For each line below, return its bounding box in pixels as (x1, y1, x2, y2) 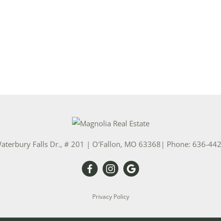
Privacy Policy (92, 192, 129, 201)
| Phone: (161, 139, 192, 149)
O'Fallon (92, 139, 120, 149)
